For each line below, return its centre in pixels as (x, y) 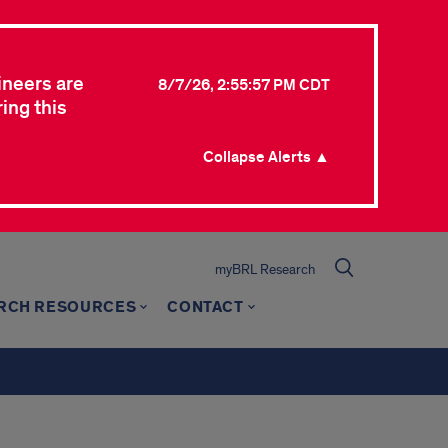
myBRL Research (265, 269)
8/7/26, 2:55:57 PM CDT (244, 85)
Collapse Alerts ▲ (266, 157)
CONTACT (205, 307)
